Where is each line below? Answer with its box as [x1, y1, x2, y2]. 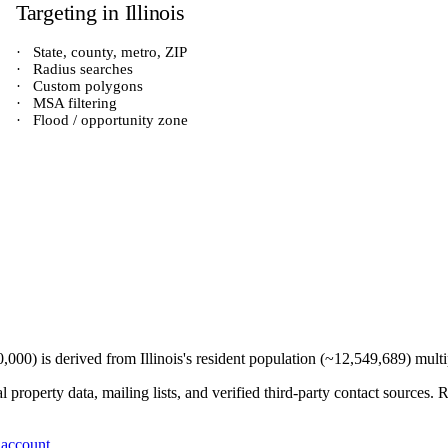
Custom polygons [29, 78, 143, 94]
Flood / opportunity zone [29, 112, 188, 128]
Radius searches [29, 61, 133, 77]
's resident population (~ [183, 350, 334, 367]
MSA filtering [29, 95, 117, 111]
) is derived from [32, 350, 140, 367]
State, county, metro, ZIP [29, 44, 187, 60]
